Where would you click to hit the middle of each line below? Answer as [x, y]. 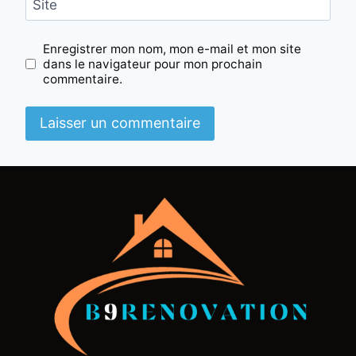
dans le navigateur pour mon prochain [153, 64]
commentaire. [83, 79]
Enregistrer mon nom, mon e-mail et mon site [172, 48]
